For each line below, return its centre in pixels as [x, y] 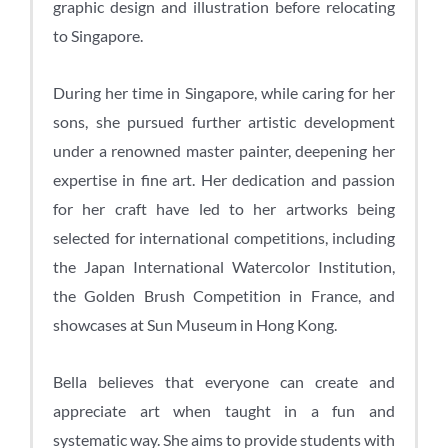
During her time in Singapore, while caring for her [224, 92]
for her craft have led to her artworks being [224, 208]
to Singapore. [98, 35]
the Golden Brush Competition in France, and [224, 295]
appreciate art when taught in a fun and [224, 410]
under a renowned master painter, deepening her [224, 150]
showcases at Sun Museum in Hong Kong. [195, 324]
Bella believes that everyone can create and [224, 381]
